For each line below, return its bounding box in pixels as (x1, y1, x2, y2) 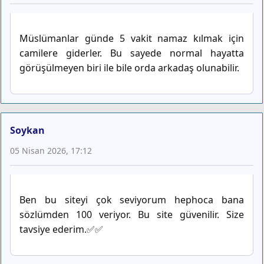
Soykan (10, 124, 45, 137)
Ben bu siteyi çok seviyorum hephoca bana (19, 193, 244, 207)
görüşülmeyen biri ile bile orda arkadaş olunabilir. (19, 61, 239, 75)
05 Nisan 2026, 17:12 (10, 145, 92, 157)
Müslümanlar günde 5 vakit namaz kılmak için (19, 32, 244, 45)
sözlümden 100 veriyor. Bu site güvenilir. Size (19, 208, 244, 222)
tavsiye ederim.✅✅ (19, 223, 103, 236)
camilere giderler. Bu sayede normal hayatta (19, 47, 244, 60)
